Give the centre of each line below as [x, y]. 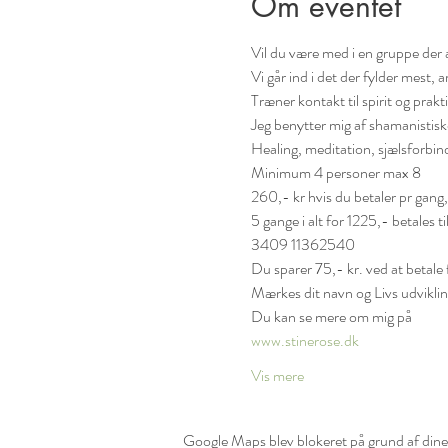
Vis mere [277, 375]
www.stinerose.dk [304, 340]
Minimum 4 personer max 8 [335, 172]
